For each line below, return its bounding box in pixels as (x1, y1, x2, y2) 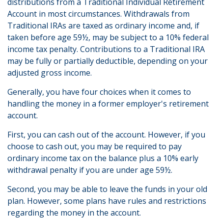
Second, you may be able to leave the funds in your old (7, 184, 207, 194)
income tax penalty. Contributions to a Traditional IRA (7, 44, 205, 55)
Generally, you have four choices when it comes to (7, 86, 191, 97)
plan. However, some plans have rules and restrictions (7, 195, 206, 206)
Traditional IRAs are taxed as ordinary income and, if (7, 20, 199, 31)
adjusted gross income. (7, 67, 92, 78)
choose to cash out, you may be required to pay (7, 141, 182, 152)
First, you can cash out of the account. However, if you (7, 129, 205, 140)
